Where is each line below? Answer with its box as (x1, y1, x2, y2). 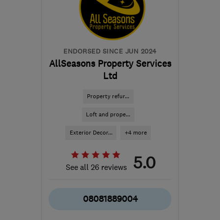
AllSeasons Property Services (49, 58, 171, 69)
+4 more (124, 129, 147, 137)
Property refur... (87, 92, 129, 100)
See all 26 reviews (66, 162, 127, 172)
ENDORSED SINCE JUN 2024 (63, 47, 157, 55)
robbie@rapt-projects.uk (68, 7, 154, 17)
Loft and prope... (86, 110, 130, 118)
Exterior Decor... (69, 129, 112, 137)
